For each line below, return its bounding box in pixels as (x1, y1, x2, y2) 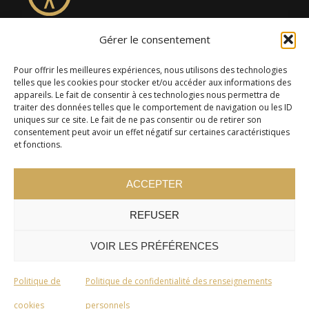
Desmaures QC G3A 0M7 (28, 58, 139, 70)
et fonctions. (14, 139, 62, 150)
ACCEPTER (126, 177, 183, 190)
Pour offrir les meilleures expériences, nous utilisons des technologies (14, 64, 287, 76)
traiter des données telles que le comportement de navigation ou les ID (14, 101, 292, 113)
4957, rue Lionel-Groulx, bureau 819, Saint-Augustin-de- (28, 36, 274, 48)
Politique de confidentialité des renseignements (85, 275, 272, 287)
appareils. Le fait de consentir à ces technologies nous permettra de (14, 89, 280, 101)
